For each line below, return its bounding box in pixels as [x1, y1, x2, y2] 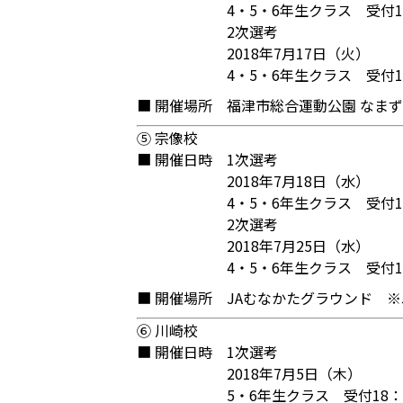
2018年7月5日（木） [227, 363, 362, 384]
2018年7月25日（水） [227, 235, 370, 256]
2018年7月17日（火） [227, 42, 370, 64]
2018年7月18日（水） [227, 170, 370, 192]
